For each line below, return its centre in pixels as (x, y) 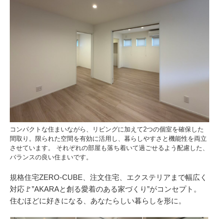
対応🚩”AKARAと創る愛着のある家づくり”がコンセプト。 (105, 189)
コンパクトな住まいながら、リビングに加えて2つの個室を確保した (107, 130)
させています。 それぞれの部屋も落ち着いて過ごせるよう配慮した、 (109, 148)
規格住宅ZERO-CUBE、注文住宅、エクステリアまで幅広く (109, 177)
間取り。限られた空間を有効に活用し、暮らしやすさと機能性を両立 (108, 139)
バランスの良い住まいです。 (51, 157)
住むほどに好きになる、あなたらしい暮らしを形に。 (98, 201)
